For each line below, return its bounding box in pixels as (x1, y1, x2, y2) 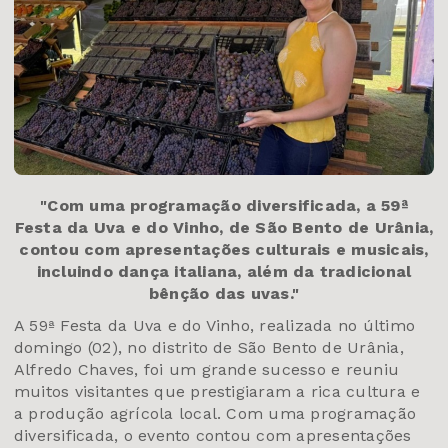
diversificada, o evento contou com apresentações (14, 426, 412, 446)
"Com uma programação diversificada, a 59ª (40, 196, 408, 216)
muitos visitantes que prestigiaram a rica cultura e (14, 382, 421, 402)
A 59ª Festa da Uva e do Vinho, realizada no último (14, 316, 415, 336)
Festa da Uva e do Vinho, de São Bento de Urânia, (14, 218, 434, 238)
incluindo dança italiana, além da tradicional (36, 262, 412, 282)
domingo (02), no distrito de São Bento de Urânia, (14, 338, 404, 358)
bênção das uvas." (148, 284, 300, 304)
